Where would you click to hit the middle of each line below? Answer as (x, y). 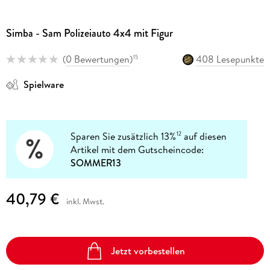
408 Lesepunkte (230, 59)
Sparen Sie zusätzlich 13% (124, 136)
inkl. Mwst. (85, 202)
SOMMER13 (96, 162)
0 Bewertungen (97, 59)
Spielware (43, 85)
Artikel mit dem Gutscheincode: (137, 149)
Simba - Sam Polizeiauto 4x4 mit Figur (89, 33)
